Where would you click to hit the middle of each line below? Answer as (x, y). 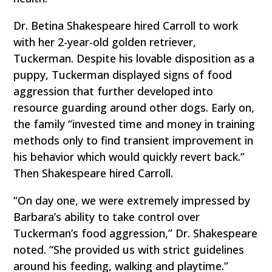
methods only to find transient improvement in (134, 141)
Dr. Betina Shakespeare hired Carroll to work (126, 26)
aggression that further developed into (114, 91)
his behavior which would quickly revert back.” (129, 157)
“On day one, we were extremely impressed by (132, 201)
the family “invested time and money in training (134, 124)
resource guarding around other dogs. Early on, (134, 108)
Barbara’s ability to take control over (107, 217)
